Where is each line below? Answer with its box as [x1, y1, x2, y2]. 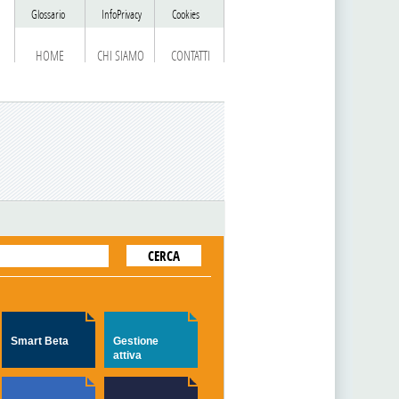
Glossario [30, 8, 65, 21]
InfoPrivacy [101, 8, 142, 21]
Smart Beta [10, 335, 69, 347]
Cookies [171, 8, 199, 21]
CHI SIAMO [96, 48, 144, 64]
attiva [112, 349, 142, 362]
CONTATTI [170, 48, 210, 64]
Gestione [112, 335, 159, 347]
